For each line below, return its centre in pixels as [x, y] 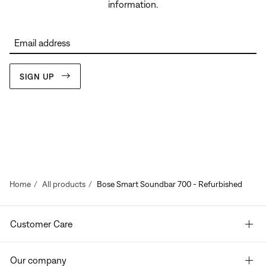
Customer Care [41, 224]
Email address [42, 43]
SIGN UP [37, 76]
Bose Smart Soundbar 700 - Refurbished [170, 184]
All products [64, 184]
